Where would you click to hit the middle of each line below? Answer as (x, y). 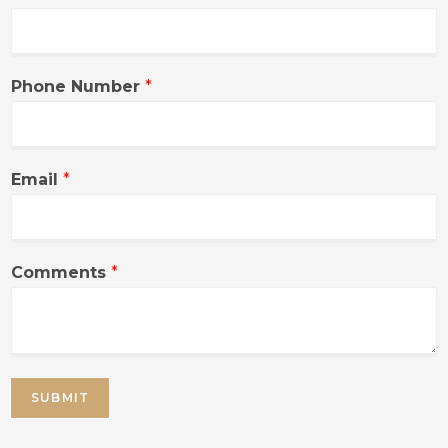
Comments (61, 272)
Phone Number (78, 86)
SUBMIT (60, 397)
